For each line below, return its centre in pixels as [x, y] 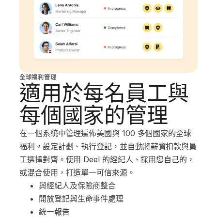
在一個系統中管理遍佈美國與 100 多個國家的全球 [105, 133]
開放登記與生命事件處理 [81, 199]
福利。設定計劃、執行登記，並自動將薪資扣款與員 [108, 147]
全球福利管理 [38, 77]
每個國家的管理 [94, 116]
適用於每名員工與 [104, 93]
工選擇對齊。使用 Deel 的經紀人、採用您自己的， [107, 160]
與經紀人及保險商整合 [77, 186]
